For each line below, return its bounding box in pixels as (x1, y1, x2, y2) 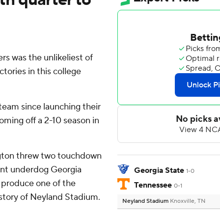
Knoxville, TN (170, 197, 205, 205)
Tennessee (134, 180, 172, 191)
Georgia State (134, 165, 184, 176)
